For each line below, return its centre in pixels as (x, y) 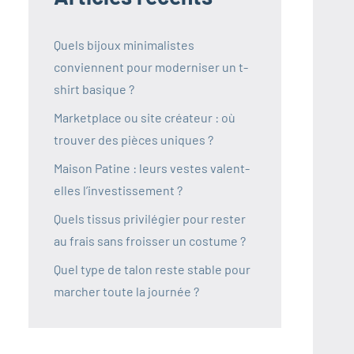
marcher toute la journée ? (126, 292)
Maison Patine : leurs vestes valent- (152, 168)
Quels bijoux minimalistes (124, 45)
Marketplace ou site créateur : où (145, 118)
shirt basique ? (94, 89)
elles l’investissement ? (118, 190)
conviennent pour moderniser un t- (151, 67)
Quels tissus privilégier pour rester (150, 219)
